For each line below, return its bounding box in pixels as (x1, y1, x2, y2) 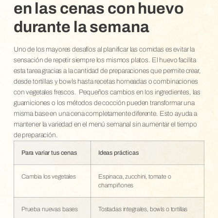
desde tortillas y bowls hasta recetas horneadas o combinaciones (13, 77, 198, 85)
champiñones (98, 182, 134, 189)
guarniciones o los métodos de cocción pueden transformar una (13, 99, 195, 107)
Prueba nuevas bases (21, 205, 78, 213)
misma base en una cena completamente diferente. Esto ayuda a (13, 109, 197, 117)
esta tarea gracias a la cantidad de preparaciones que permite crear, (13, 67, 201, 74)
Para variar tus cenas (21, 149, 77, 156)
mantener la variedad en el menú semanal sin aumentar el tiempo (13, 120, 197, 128)
